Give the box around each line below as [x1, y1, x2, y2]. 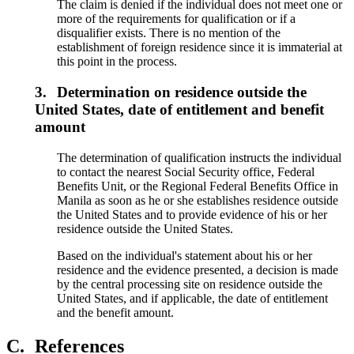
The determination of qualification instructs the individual [57, 150, 342, 164]
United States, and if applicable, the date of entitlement [57, 291, 329, 305]
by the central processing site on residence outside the [57, 277, 323, 291]
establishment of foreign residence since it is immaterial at [57, 40, 343, 55]
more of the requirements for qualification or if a [57, 12, 296, 26]
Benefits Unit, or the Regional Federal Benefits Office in [57, 179, 339, 193]
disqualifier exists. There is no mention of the [57, 26, 281, 40]
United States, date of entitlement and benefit [35, 101, 324, 119]
